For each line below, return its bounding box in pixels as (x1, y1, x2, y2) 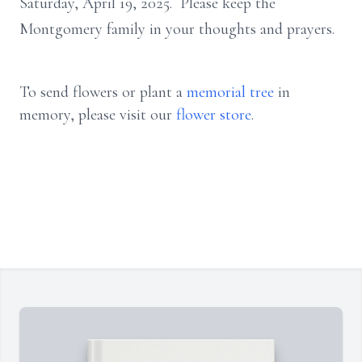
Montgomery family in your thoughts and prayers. (19, 19, 339, 39)
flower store (176, 105, 251, 124)
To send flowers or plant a (19, 82, 187, 102)
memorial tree (187, 82, 274, 102)
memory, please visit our (19, 105, 176, 124)
